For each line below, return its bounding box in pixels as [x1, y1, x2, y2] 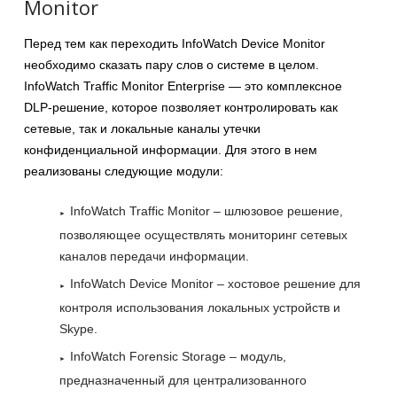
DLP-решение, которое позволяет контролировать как [24, 99, 338, 114]
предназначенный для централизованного [59, 372, 307, 387]
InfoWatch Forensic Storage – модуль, [70, 348, 286, 363]
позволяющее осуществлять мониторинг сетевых [59, 227, 347, 242]
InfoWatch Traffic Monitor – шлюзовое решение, [70, 203, 343, 218]
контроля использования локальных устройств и [59, 300, 340, 315]
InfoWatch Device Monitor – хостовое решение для [70, 276, 361, 291]
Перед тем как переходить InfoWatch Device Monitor [24, 35, 325, 51]
